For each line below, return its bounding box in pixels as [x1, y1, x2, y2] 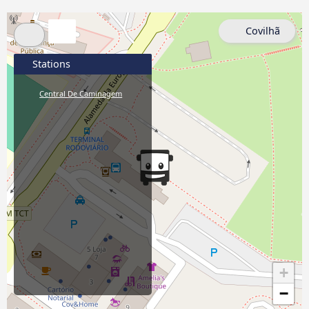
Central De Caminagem [39, 88, 123, 99]
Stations [30, 57, 70, 71]
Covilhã [246, 24, 281, 38]
